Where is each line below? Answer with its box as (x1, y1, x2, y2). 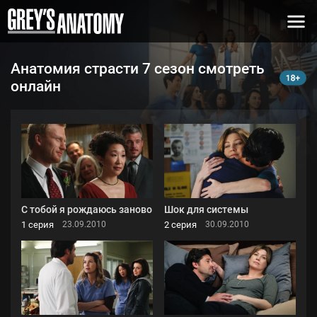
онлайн (11, 78, 61, 95)
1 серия (21, 219, 54, 230)
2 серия (164, 219, 197, 230)
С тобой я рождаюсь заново (21, 203, 152, 215)
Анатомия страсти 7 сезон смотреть (11, 60, 265, 77)
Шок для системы (164, 203, 248, 215)
